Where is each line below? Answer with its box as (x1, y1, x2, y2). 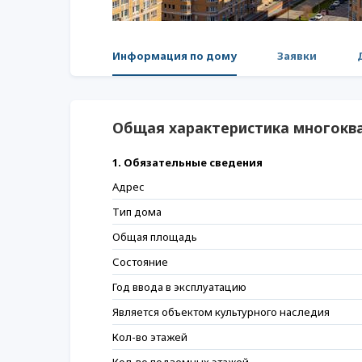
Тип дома (112, 204, 162, 219)
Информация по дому (112, 48, 237, 63)
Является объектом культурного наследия (112, 305, 330, 319)
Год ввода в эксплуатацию (112, 280, 246, 294)
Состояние (112, 255, 168, 269)
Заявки (277, 48, 317, 63)
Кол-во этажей (112, 330, 187, 344)
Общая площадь (112, 229, 197, 244)
